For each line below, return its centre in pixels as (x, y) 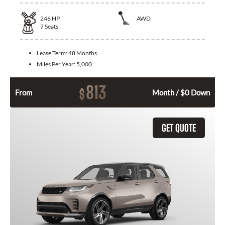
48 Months (83, 53)
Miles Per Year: (57, 64)
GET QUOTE (179, 128)
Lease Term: (52, 53)
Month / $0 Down (181, 92)
